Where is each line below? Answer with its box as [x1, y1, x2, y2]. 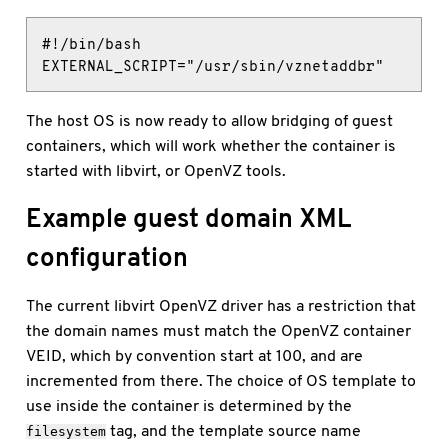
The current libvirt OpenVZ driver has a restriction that [26, 295, 417, 317]
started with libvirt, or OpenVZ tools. [26, 160, 287, 182]
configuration [26, 241, 189, 274]
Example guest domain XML [26, 202, 353, 235]
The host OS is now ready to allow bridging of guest [26, 110, 394, 132]
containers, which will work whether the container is [26, 135, 397, 157]
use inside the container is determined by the [26, 395, 353, 417]
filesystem [26, 424, 107, 440]
